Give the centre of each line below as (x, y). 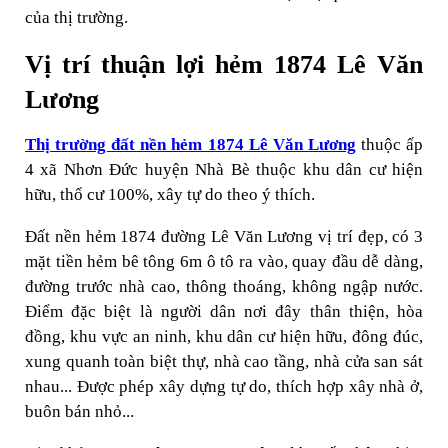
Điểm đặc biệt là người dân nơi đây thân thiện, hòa (224, 311)
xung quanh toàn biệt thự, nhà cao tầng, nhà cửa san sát (224, 361)
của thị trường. (76, 17)
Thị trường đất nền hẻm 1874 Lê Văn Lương (190, 144)
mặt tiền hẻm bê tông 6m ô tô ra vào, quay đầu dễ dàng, (224, 261)
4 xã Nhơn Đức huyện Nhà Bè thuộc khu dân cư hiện (224, 169)
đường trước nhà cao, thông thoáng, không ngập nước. (224, 286)
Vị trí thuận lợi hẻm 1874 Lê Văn (224, 64)
